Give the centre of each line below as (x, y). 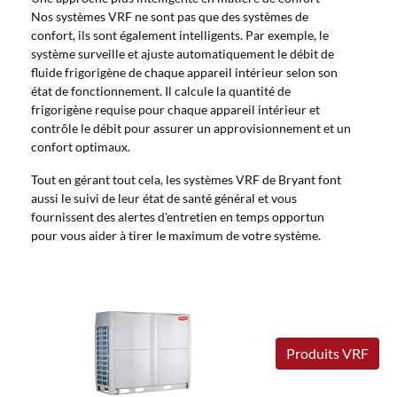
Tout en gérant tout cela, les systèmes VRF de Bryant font (186, 179)
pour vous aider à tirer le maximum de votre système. (176, 235)
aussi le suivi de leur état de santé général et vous (164, 198)
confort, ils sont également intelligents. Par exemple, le (180, 35)
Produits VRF (327, 353)
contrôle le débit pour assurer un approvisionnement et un (191, 128)
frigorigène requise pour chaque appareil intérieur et (175, 109)
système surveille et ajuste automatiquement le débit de (183, 54)
